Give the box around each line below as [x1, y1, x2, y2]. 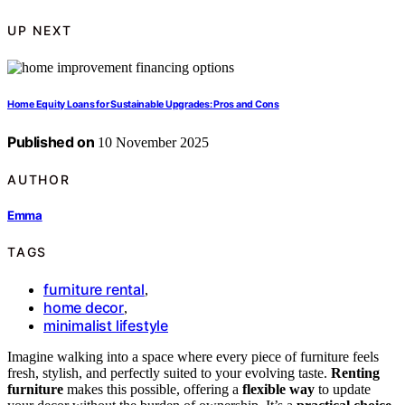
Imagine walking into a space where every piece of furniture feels [7, 349, 379, 364]
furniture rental [43, 280, 145, 298]
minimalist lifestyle [43, 316, 168, 334]
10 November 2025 [94, 134, 210, 150]
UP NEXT [7, 23, 72, 39]
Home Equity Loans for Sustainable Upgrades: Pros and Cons [7, 98, 279, 110]
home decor [43, 298, 124, 316]
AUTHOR [7, 171, 71, 187]
